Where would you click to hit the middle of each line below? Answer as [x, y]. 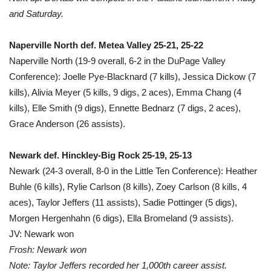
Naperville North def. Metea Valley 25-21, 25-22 [106, 45]
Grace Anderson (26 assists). [67, 123]
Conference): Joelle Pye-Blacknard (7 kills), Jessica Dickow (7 [132, 76]
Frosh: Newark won [48, 249]
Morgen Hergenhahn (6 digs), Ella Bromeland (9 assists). [121, 218]
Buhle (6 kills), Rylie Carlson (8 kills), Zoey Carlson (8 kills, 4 [128, 186]
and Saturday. [36, 13]
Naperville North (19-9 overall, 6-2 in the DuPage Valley [117, 60]
